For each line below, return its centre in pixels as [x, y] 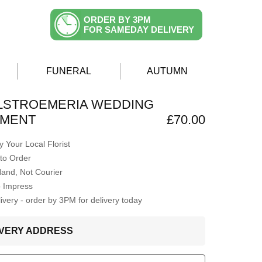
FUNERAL [69, 71]
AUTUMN [167, 71]
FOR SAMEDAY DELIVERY [139, 30]
